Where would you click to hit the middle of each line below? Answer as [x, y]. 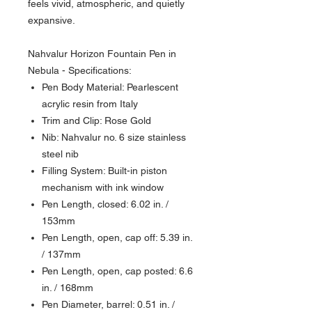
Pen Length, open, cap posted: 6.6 [117, 271]
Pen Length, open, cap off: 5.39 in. [117, 237]
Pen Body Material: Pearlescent [110, 87]
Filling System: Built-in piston [104, 170]
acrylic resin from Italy [90, 103]
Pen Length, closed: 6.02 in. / [105, 204]
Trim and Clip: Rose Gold [96, 120]
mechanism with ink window [103, 187]
